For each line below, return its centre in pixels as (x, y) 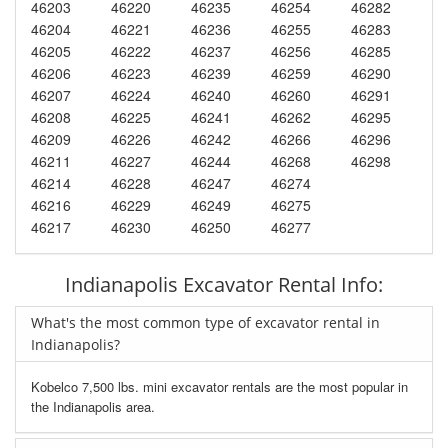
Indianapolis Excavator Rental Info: (224, 284)
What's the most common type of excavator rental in (205, 322)
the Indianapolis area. (93, 406)
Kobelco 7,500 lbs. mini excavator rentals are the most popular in (219, 386)
